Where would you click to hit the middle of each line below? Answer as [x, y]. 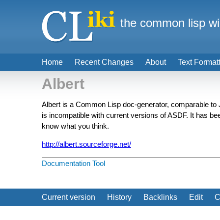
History [119, 197]
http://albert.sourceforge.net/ [86, 144]
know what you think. [75, 126]
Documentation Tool [73, 163]
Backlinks [160, 197]
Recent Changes [104, 62]
